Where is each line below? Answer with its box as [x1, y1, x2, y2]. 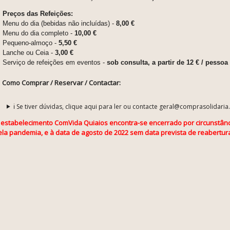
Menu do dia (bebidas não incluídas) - [3, 19, 116, 27]
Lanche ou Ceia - [3, 48, 55, 56]
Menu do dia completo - [3, 29, 72, 37]
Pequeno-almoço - [3, 39, 59, 47]
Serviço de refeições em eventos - [3, 58, 105, 66]
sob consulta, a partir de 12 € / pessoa [105, 58, 228, 66]
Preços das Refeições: [3, 9, 73, 17]
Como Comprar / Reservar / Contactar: [2, 78, 121, 87]
